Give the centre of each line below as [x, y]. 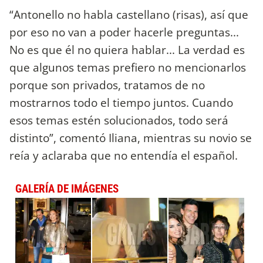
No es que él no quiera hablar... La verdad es [127, 50]
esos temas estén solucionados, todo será [119, 120]
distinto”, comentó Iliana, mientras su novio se [131, 138]
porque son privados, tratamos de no [107, 85]
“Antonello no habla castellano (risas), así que [129, 15]
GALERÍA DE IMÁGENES [67, 189]
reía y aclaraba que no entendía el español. [124, 156]
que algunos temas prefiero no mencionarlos [128, 68]
